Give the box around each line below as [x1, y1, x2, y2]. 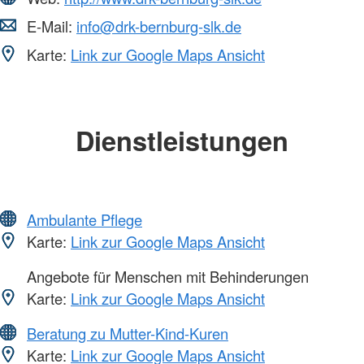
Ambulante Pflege [27, 208, 142, 230]
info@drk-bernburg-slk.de [76, 15, 241, 37]
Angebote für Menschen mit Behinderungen [23, 265, 309, 287]
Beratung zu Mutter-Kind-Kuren [27, 322, 228, 344]
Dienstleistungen [76, 121, 288, 160]
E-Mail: [23, 15, 76, 37]
